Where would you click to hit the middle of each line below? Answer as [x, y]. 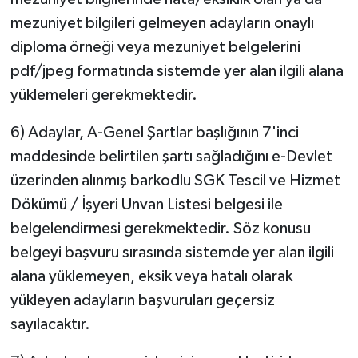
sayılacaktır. [50, 325]
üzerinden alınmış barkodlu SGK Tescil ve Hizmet [175, 181]
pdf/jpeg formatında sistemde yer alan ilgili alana [177, 72]
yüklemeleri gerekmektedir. [103, 95]
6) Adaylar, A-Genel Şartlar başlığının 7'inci [154, 133]
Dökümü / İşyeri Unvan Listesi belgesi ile [146, 205]
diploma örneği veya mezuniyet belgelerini [155, 48]
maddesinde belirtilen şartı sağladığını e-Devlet [171, 157]
